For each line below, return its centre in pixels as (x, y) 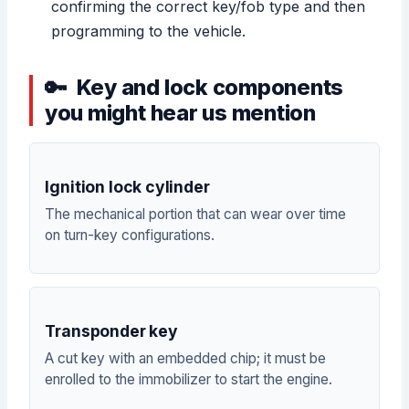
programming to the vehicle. (148, 31)
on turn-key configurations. (130, 236)
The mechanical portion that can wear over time (196, 215)
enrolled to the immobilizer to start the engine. (189, 379)
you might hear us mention (180, 112)
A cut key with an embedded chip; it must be (186, 358)
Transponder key (111, 330)
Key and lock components (210, 87)
